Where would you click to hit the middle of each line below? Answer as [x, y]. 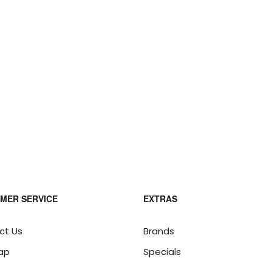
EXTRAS [160, 199]
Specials [162, 252]
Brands [159, 231]
